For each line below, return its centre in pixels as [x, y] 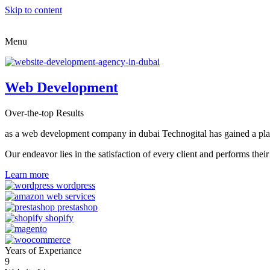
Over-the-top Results [44, 113]
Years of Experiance [43, 250]
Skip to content [33, 10]
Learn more [27, 174]
